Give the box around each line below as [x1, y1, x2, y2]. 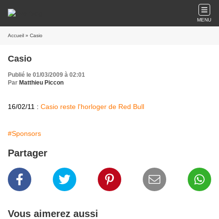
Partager [8, 148, 47, 158]
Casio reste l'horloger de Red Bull [41, 103, 144, 110]
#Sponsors [8, 130, 41, 137]
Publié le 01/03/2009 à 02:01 [8, 71, 85, 78]
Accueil [8, 33, 24, 38]
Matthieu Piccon [19, 79, 64, 86]
